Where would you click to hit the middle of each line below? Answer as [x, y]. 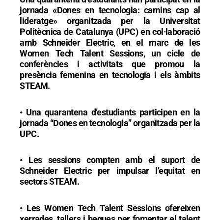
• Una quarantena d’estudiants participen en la [110, 112]
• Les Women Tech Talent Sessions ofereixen [110, 208]
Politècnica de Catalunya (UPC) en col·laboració [110, 32]
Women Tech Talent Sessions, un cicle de [110, 54]
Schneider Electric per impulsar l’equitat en [110, 171]
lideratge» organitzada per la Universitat [110, 21]
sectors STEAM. [49, 182]
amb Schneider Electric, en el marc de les [110, 43]
